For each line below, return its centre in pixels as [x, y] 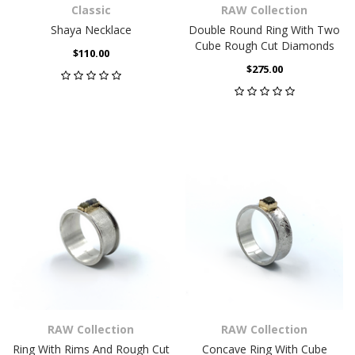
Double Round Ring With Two [264, 30]
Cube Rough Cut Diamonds [264, 46]
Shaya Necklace [91, 30]
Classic [91, 10]
